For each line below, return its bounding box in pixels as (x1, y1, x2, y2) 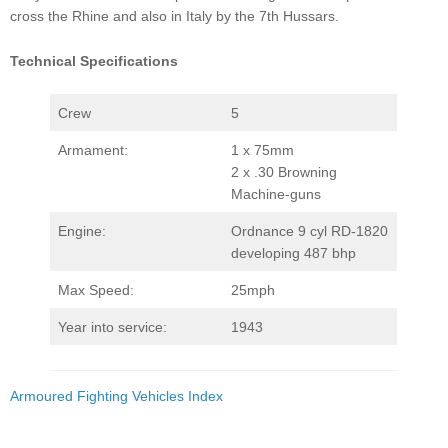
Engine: (58, 223, 106, 240)
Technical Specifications (10, 52, 178, 69)
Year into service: (58, 319, 167, 336)
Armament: (58, 142, 128, 159)
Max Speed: (58, 282, 134, 299)
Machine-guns (231, 186, 321, 203)
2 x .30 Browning (231, 164, 337, 181)
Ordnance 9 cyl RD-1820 (231, 223, 388, 240)
